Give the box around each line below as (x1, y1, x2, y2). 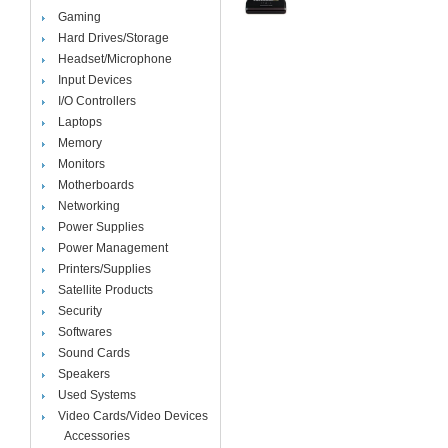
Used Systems (57, 388, 136, 402)
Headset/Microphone (57, 52, 172, 66)
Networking (57, 199, 120, 213)
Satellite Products (57, 283, 153, 297)
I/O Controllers (57, 94, 136, 108)
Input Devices (57, 73, 132, 87)
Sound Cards (57, 346, 130, 360)
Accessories (63, 429, 130, 443)
